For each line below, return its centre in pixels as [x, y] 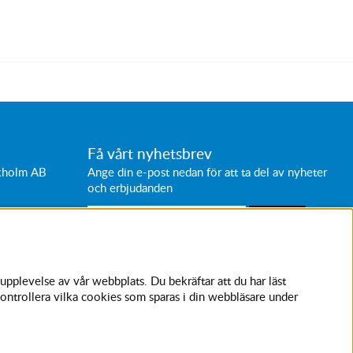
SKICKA [277, 220]
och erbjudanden [130, 187]
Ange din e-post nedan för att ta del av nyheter [207, 171]
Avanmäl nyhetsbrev [139, 243]
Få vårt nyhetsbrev [149, 153]
